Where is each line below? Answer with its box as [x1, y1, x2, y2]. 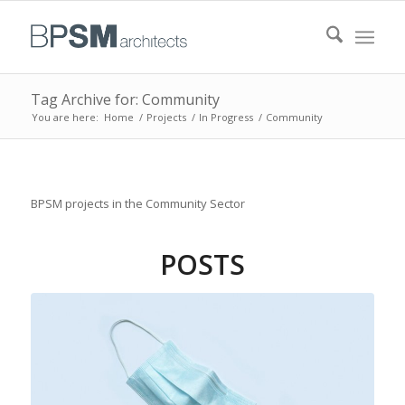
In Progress [198, 110, 253, 124]
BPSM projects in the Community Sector [30, 195, 245, 212]
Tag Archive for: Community [30, 89, 220, 109]
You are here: [31, 110, 99, 124]
